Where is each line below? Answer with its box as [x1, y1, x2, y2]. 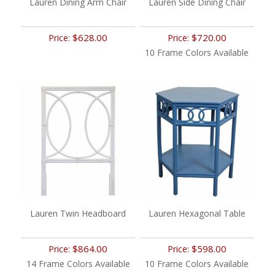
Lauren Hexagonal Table [148, 207, 246, 219]
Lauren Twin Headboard [30, 207, 126, 219]
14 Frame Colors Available [26, 257, 130, 269]
